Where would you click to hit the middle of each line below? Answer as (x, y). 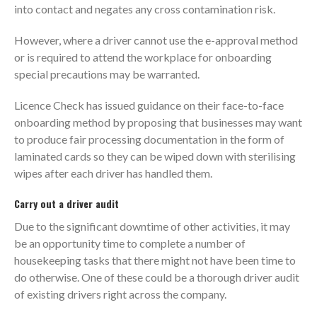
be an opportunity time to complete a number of (130, 243)
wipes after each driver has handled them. (113, 173)
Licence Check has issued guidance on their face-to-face (149, 105)
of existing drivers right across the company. (120, 294)
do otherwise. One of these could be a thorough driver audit (157, 277)
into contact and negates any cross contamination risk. (145, 8)
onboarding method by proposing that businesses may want (158, 122)
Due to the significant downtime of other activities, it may (152, 226)
